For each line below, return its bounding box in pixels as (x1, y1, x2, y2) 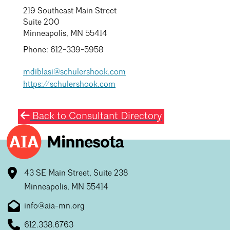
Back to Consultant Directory (30, 111, 162, 122)
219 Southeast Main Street (23, 7, 117, 16)
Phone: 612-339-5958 (23, 46, 103, 55)
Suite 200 (23, 18, 60, 27)
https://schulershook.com (23, 81, 116, 89)
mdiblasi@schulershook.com (23, 68, 126, 77)
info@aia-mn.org (24, 202, 85, 210)
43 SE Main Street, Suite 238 (24, 169, 128, 178)
